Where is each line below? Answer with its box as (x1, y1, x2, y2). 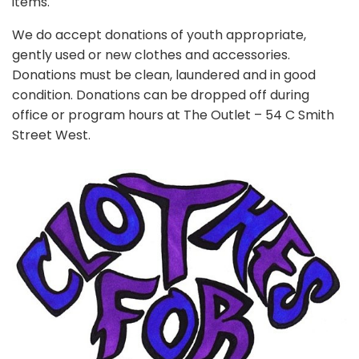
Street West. (12, 125, 91, 144)
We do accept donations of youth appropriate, (12, 25, 306, 44)
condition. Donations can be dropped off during (12, 85, 309, 104)
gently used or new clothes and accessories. (12, 45, 290, 64)
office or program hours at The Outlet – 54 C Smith (12, 105, 334, 124)
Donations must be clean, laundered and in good (12, 65, 316, 84)
